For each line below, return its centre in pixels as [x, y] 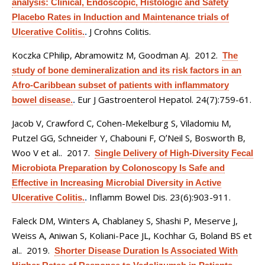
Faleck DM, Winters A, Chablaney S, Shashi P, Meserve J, [125, 221]
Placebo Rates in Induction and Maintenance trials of [120, 17]
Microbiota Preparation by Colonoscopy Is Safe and [118, 168]
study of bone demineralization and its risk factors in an [127, 70]
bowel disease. [42, 100]
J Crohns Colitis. [120, 31]
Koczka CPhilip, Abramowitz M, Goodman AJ [100, 55]
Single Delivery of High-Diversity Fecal [174, 153]
